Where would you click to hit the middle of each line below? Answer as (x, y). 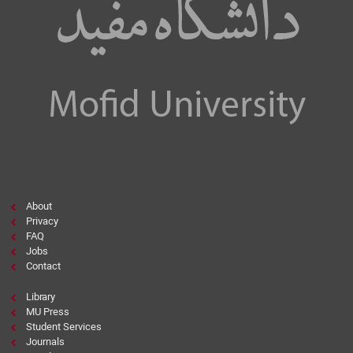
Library (40, 297)
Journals (45, 342)
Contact (43, 267)
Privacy (42, 222)
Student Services (63, 327)
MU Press (47, 312)
